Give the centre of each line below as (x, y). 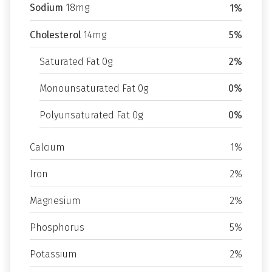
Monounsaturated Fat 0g (94, 88)
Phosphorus (57, 227)
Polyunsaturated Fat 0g (91, 115)
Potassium (53, 254)
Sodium (46, 8)
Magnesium (55, 201)
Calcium (47, 147)
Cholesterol (55, 35)
